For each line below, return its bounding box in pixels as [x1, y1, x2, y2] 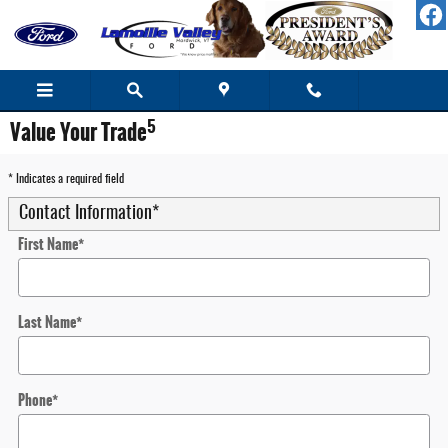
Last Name [18, 311, 76, 333]
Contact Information [19, 205, 152, 223]
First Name [18, 233, 78, 255]
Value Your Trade [10, 116, 147, 149]
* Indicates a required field [8, 173, 124, 185]
